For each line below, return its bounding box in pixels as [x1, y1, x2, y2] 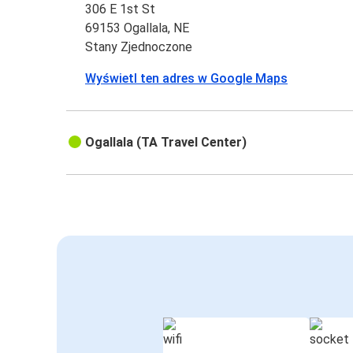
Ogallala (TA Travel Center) [85, 135, 247, 150]
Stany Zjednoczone [85, 39, 193, 55]
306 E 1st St [85, 2, 156, 17]
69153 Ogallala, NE [85, 20, 190, 36]
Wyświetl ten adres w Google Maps [85, 71, 288, 87]
